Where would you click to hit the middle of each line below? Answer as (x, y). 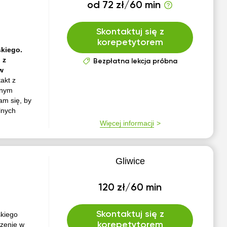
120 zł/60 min (130, 188)
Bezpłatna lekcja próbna (135, 61)
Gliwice (130, 161)
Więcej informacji (127, 123)
